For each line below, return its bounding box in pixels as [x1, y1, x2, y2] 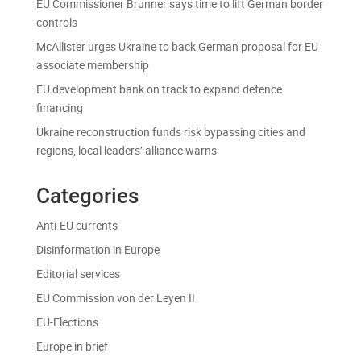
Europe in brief [35, 338, 108, 355]
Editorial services [35, 266, 120, 282]
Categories [35, 184, 139, 209]
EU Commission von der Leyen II [35, 290, 195, 306]
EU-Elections [35, 314, 98, 330]
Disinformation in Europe [35, 242, 160, 258]
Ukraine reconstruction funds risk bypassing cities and [35, 124, 305, 140]
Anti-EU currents [35, 218, 118, 234]
